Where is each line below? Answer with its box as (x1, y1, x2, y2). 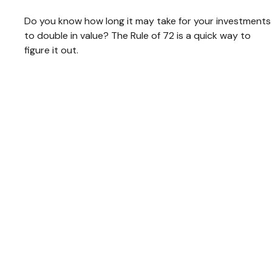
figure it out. (24, 44, 78, 57)
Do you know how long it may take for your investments (24, 15, 271, 28)
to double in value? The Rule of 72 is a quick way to (24, 29, 251, 42)
